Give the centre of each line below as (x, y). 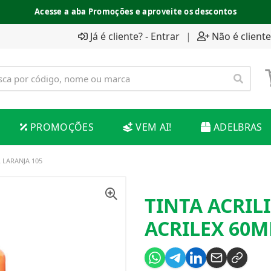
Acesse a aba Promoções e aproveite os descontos (135, 11)
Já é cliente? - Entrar (135, 36)
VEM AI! (154, 127)
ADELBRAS (238, 127)
